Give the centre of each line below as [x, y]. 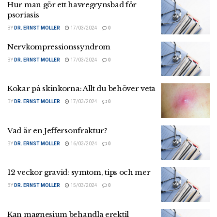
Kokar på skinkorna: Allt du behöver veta [81, 89]
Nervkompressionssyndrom [59, 46]
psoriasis [23, 15]
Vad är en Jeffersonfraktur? [57, 130]
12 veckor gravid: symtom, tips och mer [79, 172]
